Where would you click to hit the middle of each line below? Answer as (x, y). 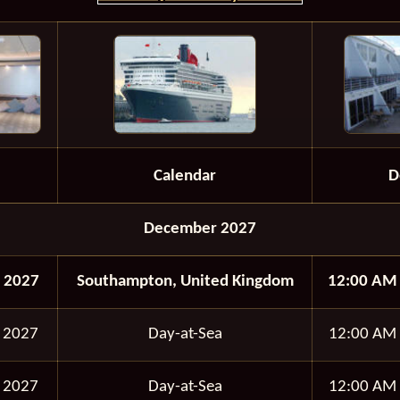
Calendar (185, 176)
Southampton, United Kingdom (185, 281)
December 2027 (200, 229)
